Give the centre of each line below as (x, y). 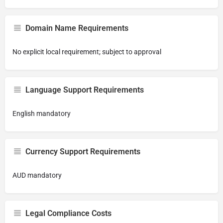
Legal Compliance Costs (68, 213)
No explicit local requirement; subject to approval (87, 52)
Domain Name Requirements (77, 28)
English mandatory (42, 113)
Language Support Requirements (85, 90)
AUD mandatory (37, 175)
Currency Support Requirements (83, 152)
